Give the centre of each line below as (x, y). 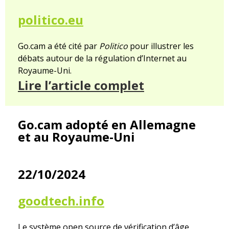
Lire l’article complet (81, 85)
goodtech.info (61, 201)
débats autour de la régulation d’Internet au (102, 59)
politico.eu (51, 20)
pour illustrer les (161, 46)
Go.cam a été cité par (59, 46)
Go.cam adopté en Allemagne (107, 125)
